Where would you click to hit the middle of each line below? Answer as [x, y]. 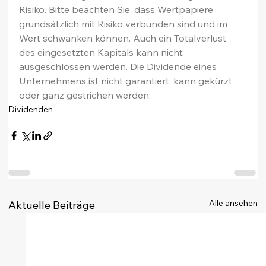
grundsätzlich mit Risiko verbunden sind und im [125, 23]
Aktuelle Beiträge [52, 205]
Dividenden [31, 109]
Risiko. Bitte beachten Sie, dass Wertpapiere [118, 9]
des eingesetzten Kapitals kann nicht [102, 52]
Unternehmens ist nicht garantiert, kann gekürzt [127, 80]
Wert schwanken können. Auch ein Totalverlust [124, 38]
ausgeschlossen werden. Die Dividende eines [119, 66]
